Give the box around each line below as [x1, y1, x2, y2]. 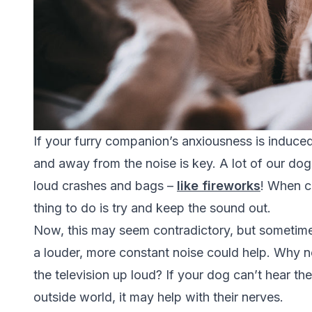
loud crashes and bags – [33, 178, 177, 194]
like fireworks [177, 178, 260, 194]
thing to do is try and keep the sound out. [33, 201, 271, 216]
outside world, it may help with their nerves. [33, 290, 283, 305]
